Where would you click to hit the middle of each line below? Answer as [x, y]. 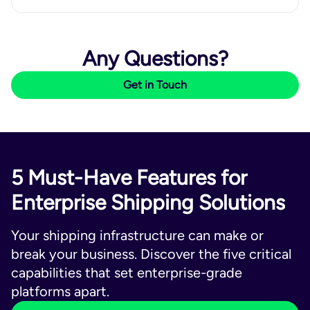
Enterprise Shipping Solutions [148, 202]
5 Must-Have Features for [129, 177]
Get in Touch [155, 85]
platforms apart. [60, 291]
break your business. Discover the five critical [151, 254]
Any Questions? [155, 58]
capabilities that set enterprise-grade [127, 273]
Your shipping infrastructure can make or [137, 235]
